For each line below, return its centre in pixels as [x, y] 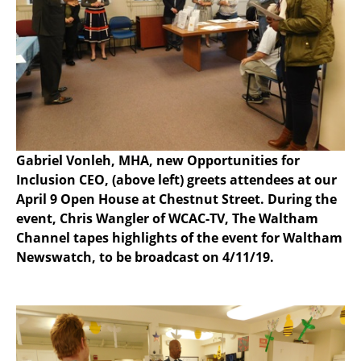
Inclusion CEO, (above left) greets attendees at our [176, 180]
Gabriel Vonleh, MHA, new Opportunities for [158, 161]
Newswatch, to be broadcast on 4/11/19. [145, 257]
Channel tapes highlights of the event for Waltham [179, 238]
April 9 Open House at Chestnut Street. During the [176, 199]
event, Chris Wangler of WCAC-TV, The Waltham [167, 219]
